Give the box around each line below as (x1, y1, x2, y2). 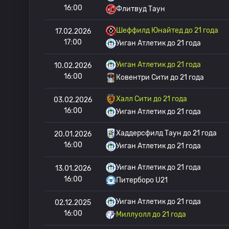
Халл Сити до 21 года (116, 95, 187, 103)
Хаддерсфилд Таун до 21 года (116, 129, 217, 138)
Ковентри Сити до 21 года (116, 73, 204, 82)
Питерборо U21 (116, 176, 168, 185)
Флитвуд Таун (116, 5, 165, 13)
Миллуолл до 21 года (116, 210, 186, 219)
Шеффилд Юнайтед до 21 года (116, 26, 218, 35)
